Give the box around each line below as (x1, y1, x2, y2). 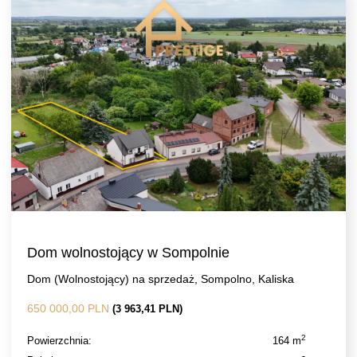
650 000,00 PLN (27, 302, 112, 315)
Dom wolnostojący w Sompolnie (27, 245, 229, 261)
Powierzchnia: (27, 335, 92, 347)
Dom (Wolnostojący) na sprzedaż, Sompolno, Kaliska (27, 273, 294, 285)
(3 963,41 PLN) (112, 303, 182, 315)
